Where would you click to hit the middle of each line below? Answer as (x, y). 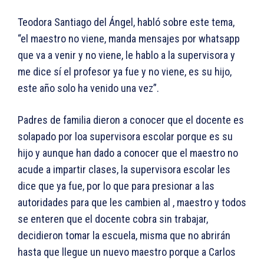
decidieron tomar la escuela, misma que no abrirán (124, 235)
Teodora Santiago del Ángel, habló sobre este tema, (126, 22)
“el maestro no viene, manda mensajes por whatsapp (129, 38)
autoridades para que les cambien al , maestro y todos (132, 202)
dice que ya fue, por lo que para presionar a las (116, 186)
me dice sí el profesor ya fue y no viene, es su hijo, (125, 71)
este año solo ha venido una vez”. (88, 88)
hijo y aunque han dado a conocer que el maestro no (128, 153)
